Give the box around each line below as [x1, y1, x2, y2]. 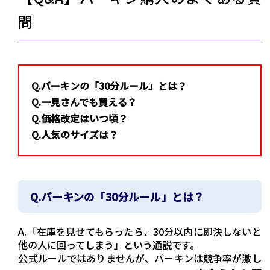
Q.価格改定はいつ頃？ [31, 111, 128, 126]
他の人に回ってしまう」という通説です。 [18, 237, 200, 253]
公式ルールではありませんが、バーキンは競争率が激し [18, 251, 262, 266]
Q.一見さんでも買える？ [31, 95, 137, 110]
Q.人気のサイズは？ [31, 127, 119, 142]
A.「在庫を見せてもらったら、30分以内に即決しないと [18, 224, 262, 239]
